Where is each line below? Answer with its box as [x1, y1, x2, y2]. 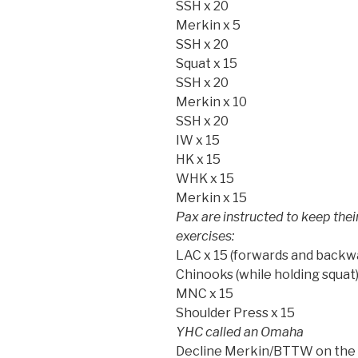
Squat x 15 [176, 55, 237, 71]
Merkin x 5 [176, 17, 241, 33]
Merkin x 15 [176, 189, 247, 205]
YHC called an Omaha [176, 324, 304, 340]
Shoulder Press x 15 [176, 304, 295, 320]
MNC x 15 [176, 285, 233, 301]
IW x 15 [176, 132, 220, 148]
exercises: [176, 228, 237, 244]
